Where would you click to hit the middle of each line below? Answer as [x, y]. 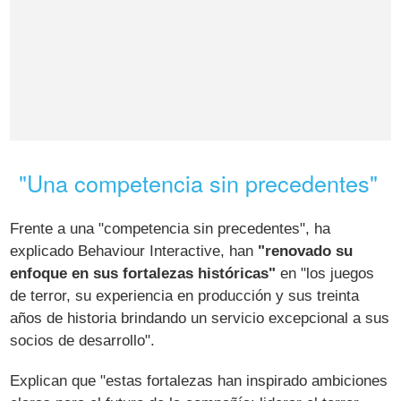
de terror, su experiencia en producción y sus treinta [185, 295]
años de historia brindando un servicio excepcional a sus [200, 318]
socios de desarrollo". [83, 340]
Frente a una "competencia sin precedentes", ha [171, 228]
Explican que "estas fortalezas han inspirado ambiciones [199, 380]
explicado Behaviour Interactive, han [134, 251]
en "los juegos [325, 273]
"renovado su [306, 251]
